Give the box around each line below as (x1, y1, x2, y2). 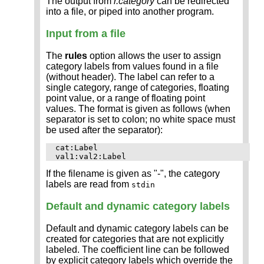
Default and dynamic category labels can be (46, 223, 229, 234)
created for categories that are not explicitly (46, 234, 224, 245)
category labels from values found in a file (46, 61, 219, 72)
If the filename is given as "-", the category (46, 169, 220, 179)
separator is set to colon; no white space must (46, 114, 235, 125)
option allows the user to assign (87, 51, 221, 61)
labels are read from (46, 179, 131, 190)
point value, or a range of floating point (46, 93, 205, 104)
